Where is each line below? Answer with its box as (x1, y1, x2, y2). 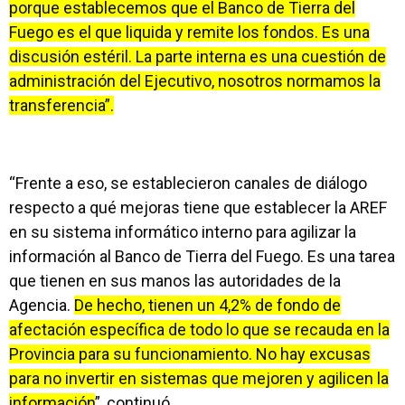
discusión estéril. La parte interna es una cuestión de (9, 47, 386, 66)
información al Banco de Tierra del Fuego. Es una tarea (9, 247, 395, 266)
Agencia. (9, 296, 74, 315)
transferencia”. (9, 96, 114, 115)
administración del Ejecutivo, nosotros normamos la (9, 71, 381, 90)
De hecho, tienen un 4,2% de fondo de (74, 296, 341, 315)
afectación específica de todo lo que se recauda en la (9, 320, 390, 339)
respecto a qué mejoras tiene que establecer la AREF (9, 198, 387, 217)
